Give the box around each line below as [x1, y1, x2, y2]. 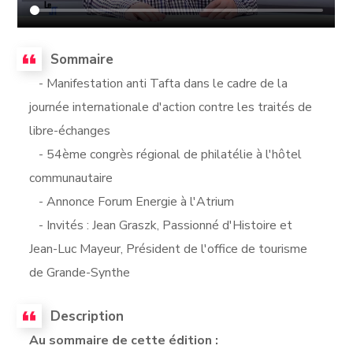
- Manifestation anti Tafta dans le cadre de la [29, 74, 288, 92]
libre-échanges [29, 121, 111, 139]
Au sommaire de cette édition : [29, 331, 219, 349]
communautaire [29, 169, 113, 187]
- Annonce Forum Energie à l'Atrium [29, 192, 235, 210]
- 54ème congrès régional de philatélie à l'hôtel [29, 145, 303, 163]
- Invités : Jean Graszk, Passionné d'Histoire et [29, 216, 293, 234]
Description [50, 307, 124, 325]
